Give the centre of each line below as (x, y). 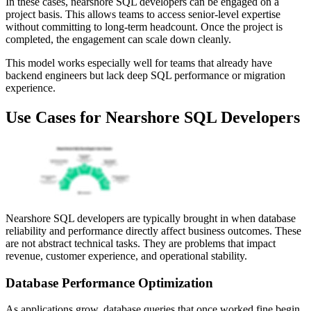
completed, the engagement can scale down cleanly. (118, 40)
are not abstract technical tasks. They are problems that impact (141, 243)
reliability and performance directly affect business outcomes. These (153, 230)
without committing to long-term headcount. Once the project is (144, 27)
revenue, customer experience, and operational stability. (126, 255)
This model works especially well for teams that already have (139, 63)
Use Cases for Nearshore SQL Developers (153, 118)
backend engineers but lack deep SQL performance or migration (145, 76)
